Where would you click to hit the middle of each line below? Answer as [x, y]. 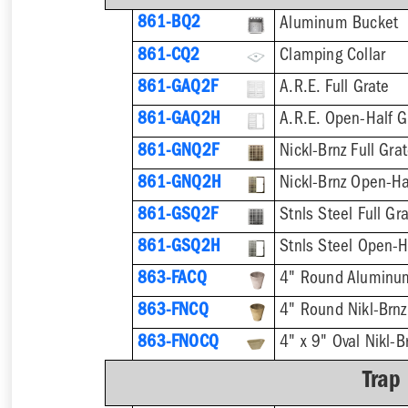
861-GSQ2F [178, 216]
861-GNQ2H [179, 185]
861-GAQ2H [179, 120]
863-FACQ [172, 280]
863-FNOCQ [178, 344]
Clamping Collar [333, 57]
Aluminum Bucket [339, 25]
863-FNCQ [173, 312]
